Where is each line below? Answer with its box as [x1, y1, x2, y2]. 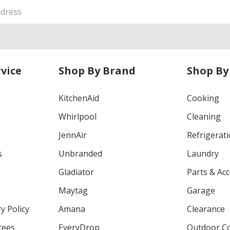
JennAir [58, 129, 87, 141]
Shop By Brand [58, 63, 136, 78]
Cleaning [187, 110, 221, 122]
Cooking [187, 92, 220, 104]
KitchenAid [58, 92, 99, 104]
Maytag [58, 184, 88, 196]
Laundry [187, 147, 219, 159]
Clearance [187, 203, 225, 215]
